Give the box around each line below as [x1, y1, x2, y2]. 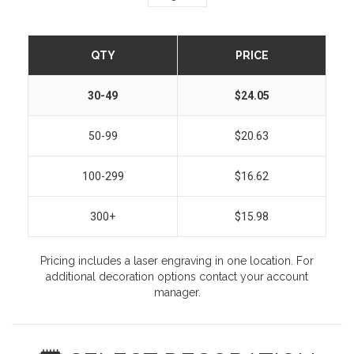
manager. [153, 286, 201, 299]
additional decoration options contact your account [46, 270, 308, 284]
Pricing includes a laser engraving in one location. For [40, 254, 314, 268]
